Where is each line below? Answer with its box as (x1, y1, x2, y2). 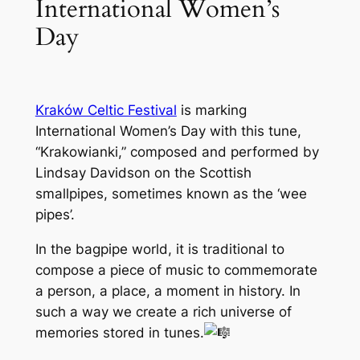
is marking (176, 101, 247, 118)
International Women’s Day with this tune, (35, 122, 301, 139)
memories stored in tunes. (35, 324, 204, 341)
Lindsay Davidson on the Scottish (35, 164, 252, 181)
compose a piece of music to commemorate (35, 261, 317, 278)
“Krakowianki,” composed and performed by (35, 143, 319, 160)
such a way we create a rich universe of (35, 303, 292, 320)
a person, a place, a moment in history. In (35, 282, 301, 299)
